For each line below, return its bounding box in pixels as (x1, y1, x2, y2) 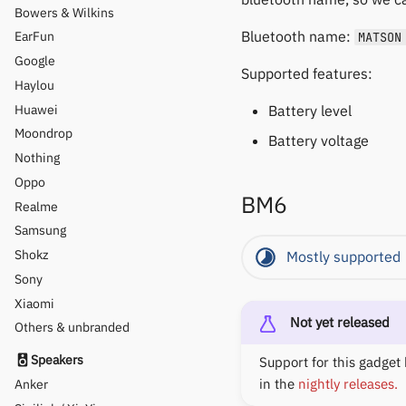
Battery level (268, 101, 352, 120)
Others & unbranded (14, 319, 130, 336)
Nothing (14, 150, 60, 167)
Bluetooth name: (241, 27, 354, 45)
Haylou (14, 76, 54, 93)
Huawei (14, 101, 58, 118)
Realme (14, 198, 58, 215)
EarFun (14, 28, 54, 45)
